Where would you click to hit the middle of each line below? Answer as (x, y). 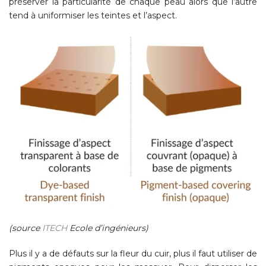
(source (26, 228)
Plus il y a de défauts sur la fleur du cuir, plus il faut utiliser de (133, 254)
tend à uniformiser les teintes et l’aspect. (93, 15)
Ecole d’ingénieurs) (108, 228)
